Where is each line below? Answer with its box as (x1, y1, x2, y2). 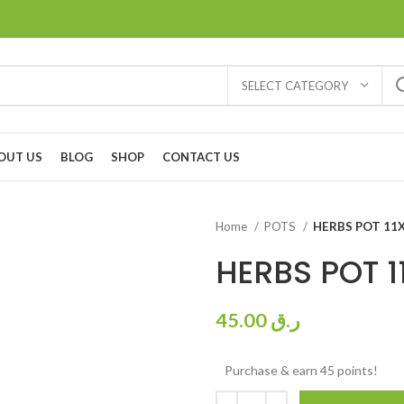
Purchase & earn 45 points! (225, 363, 378, 378)
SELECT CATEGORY (242, 78, 348, 93)
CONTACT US (162, 149, 240, 164)
